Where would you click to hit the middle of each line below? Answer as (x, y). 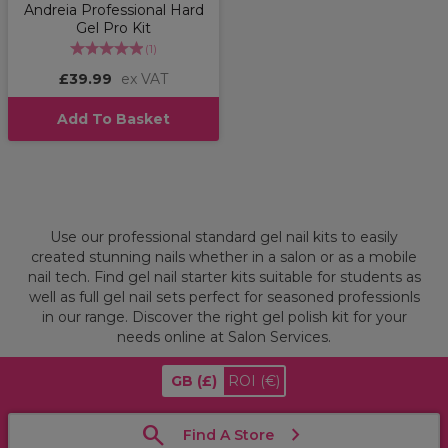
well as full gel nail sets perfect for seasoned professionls (224, 297)
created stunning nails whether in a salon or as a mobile (224, 257)
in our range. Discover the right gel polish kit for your (224, 317)
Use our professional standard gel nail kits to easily (224, 237)
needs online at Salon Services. (224, 337)
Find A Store (228, 435)
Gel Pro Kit (113, 28)
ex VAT (144, 79)
